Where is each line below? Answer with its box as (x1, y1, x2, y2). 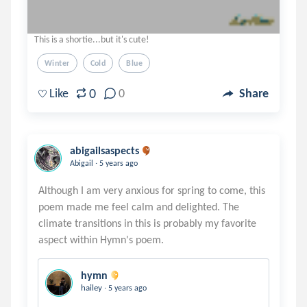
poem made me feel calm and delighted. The (38, 200, 239, 213)
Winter (45, 58, 70, 68)
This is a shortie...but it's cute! (34, 34, 149, 45)
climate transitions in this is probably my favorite (38, 217, 256, 230)
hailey (81, 282, 104, 293)
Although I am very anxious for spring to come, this (38, 184, 265, 197)
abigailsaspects (70, 144, 139, 157)
